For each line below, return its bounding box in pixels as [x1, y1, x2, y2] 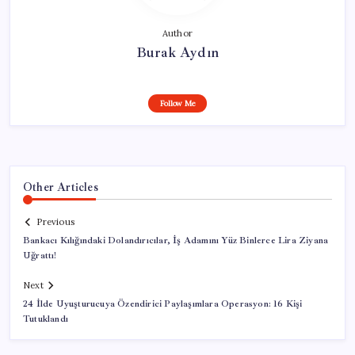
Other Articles [23, 179, 98, 194]
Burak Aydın [136, 43, 219, 61]
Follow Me [159, 97, 196, 109]
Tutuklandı [23, 313, 69, 326]
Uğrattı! [23, 250, 57, 262]
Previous [36, 216, 74, 228]
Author [162, 27, 193, 39]
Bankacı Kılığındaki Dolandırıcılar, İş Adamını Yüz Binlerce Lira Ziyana [23, 235, 329, 247]
